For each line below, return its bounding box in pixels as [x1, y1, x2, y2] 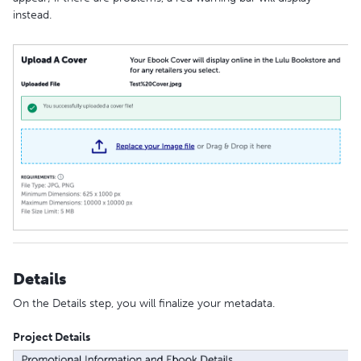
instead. [13, 7, 52, 22]
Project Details [13, 330, 90, 344]
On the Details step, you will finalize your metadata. [13, 296, 275, 310]
